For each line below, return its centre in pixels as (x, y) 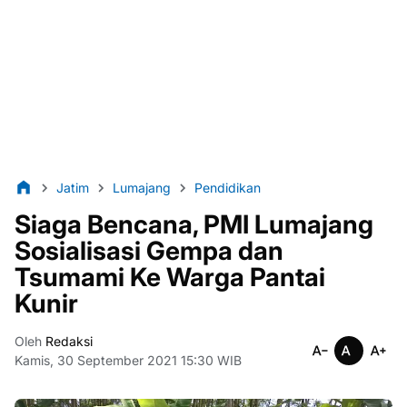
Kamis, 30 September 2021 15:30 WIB (128, 360)
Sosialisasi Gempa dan (149, 251)
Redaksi (67, 341)
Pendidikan (228, 188)
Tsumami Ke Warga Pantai (170, 277)
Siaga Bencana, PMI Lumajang (194, 224)
